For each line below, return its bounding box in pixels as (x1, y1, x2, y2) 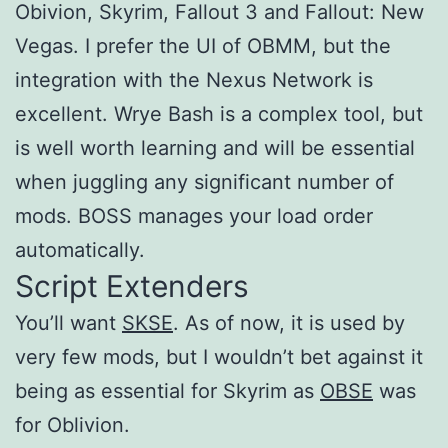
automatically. (15, 237, 145, 262)
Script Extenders (15, 267, 249, 304)
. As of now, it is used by (173, 310, 405, 335)
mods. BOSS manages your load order (15, 203, 373, 228)
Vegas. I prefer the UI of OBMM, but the (15, 33, 391, 58)
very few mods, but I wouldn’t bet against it (15, 344, 423, 369)
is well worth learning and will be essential (15, 135, 415, 160)
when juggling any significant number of (15, 169, 394, 194)
